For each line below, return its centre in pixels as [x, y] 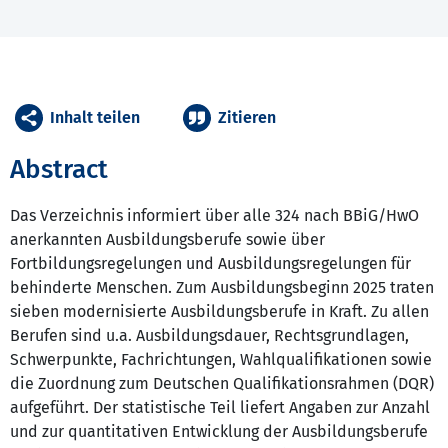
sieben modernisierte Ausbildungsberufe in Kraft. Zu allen [219, 312]
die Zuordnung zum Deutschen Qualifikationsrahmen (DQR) [222, 384]
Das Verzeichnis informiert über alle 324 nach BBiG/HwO [214, 216]
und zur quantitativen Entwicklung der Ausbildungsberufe [219, 432]
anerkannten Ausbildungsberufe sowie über [167, 240]
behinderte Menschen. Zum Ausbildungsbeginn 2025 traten [222, 288]
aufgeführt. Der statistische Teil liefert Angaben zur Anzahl [220, 408]
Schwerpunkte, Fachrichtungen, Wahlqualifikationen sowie [221, 360]
